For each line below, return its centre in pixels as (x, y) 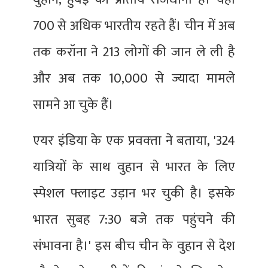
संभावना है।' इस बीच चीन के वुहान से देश (134, 246)
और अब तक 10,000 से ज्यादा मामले (134, 79)
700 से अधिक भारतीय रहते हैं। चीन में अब (134, 26)
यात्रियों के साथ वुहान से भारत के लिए (134, 167)
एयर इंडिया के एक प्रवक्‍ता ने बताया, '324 (134, 141)
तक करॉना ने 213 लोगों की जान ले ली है (134, 53)
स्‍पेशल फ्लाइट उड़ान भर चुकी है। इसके (134, 194)
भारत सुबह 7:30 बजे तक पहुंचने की (134, 220)
